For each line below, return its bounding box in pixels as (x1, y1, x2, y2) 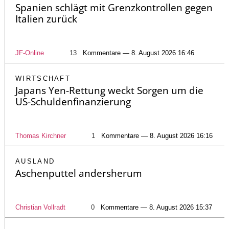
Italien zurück (15, 12, 77, 26)
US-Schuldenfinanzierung (15, 95, 131, 109)
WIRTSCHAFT (15, 75, 71, 83)
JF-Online (15, 49, 44, 57)
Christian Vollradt (15, 203, 65, 212)
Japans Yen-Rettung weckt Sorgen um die (15, 84, 203, 98)
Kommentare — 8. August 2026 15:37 (101, 203, 212, 212)
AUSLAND (15, 157, 55, 166)
